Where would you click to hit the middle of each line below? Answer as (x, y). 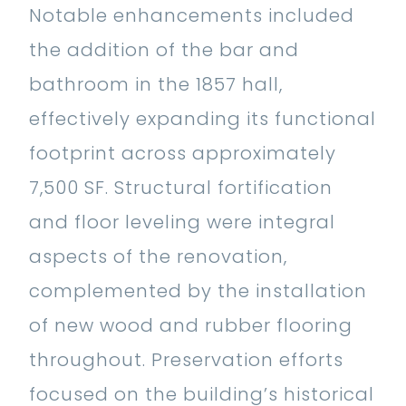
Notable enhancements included (192, 16)
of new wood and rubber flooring (191, 326)
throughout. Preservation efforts (186, 360)
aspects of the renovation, (158, 257)
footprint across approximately (183, 154)
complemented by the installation (198, 291)
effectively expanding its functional (203, 119)
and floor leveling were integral (182, 222)
